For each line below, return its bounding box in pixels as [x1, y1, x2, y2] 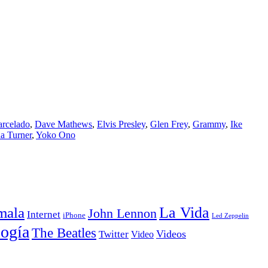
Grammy [193, 118, 226, 129]
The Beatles [32, 225, 96, 240]
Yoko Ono [36, 129, 75, 140]
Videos [156, 227, 186, 240]
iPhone [63, 211, 86, 220]
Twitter [99, 228, 129, 240]
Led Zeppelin [212, 212, 249, 219]
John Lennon [88, 206, 157, 221]
